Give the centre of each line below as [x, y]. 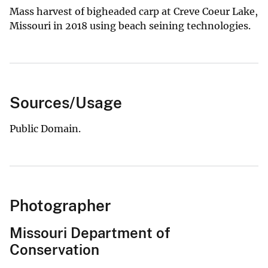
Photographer [60, 205]
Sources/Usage [66, 102]
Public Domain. [45, 128]
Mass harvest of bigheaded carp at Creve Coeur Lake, [134, 11]
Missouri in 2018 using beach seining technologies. [130, 25]
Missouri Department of [90, 232]
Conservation [54, 249]
